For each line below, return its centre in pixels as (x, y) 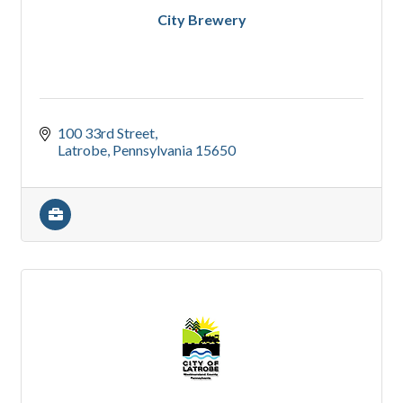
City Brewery (201, 20)
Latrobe (82, 150)
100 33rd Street (106, 133)
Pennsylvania (152, 150)
